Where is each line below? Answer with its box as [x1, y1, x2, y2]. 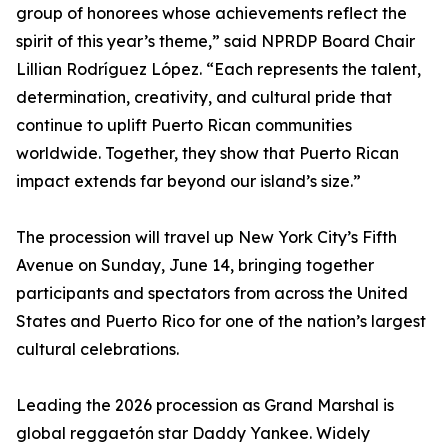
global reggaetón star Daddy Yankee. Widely [16, 423, 370, 444]
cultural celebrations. [16, 339, 179, 360]
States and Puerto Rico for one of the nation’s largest [16, 311, 426, 332]
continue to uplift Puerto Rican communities [16, 115, 352, 136]
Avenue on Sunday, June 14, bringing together [16, 255, 374, 276]
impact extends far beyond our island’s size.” [16, 171, 361, 192]
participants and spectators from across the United [16, 283, 408, 304]
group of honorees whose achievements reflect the [16, 3, 407, 24]
